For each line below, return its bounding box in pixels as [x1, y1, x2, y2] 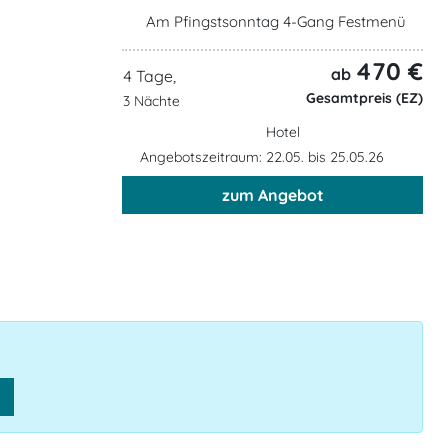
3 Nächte [123, 92, 180, 111]
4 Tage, [123, 66, 176, 87]
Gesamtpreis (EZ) [302, 88, 423, 107]
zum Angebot [221, 184, 324, 205]
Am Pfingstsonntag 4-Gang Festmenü [146, 11, 406, 31]
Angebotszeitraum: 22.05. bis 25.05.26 [139, 147, 388, 166]
